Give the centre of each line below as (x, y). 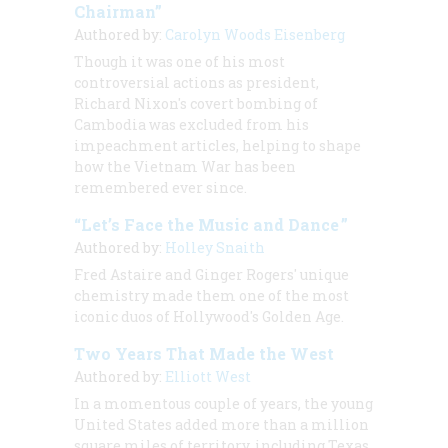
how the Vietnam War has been (185, 166)
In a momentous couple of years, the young (223, 403)
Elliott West (208, 376)
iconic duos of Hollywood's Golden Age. (209, 316)
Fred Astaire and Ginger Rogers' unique (211, 274)
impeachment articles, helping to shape (217, 145)
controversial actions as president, (196, 82)
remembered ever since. (160, 187)
